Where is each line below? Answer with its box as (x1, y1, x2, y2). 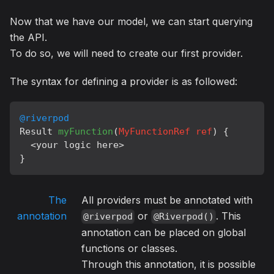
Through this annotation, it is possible (81, 258, 256, 271)
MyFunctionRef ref (119, 126, 212, 138)
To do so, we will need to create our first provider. (10, 47, 243, 60)
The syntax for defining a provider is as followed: (10, 75, 237, 88)
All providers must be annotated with (81, 194, 253, 207)
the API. (10, 31, 47, 44)
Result (20, 126, 58, 138)
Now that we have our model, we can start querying (10, 15, 253, 28)
